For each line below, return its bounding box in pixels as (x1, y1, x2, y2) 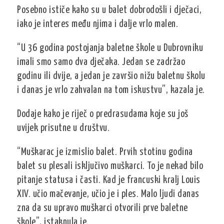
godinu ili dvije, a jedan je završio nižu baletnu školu (17, 71, 205, 81)
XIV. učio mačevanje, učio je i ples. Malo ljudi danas (17, 189, 199, 199)
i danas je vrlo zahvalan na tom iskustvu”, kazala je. (17, 85, 205, 95)
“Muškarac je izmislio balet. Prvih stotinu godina (17, 147, 193, 157)
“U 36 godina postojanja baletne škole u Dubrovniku (17, 43, 203, 53)
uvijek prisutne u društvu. (17, 123, 110, 133)
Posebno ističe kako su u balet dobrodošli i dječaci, (17, 5, 202, 15)
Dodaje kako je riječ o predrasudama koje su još (17, 109, 188, 119)
